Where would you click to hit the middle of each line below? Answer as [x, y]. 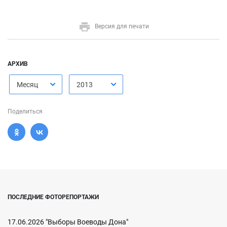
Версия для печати [122, 26]
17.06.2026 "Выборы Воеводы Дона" [68, 222]
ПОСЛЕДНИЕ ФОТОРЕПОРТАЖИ [53, 197]
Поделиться [25, 111]
